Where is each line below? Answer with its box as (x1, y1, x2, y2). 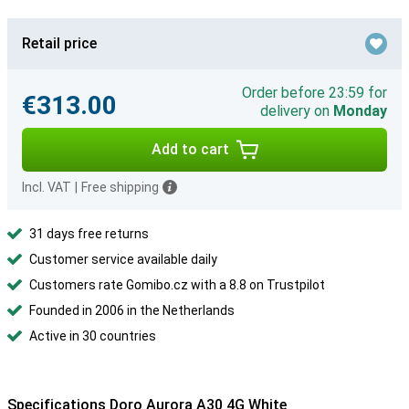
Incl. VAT (22, 180, 71, 194)
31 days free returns (29, 226, 149, 241)
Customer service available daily (29, 252, 217, 267)
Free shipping (81, 180, 159, 194)
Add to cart (151, 141, 229, 158)
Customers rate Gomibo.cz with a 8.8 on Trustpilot (29, 278, 325, 292)
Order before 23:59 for (242, 84, 387, 101)
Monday (333, 102, 387, 120)
